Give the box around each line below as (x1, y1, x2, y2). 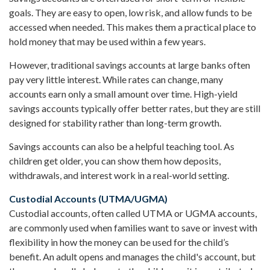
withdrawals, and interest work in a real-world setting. (9, 169, 229, 181)
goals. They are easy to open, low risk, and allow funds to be (9, 7, 252, 19)
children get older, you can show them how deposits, (9, 155, 221, 167)
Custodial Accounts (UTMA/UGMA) (9, 193, 168, 205)
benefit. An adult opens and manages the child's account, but (9, 251, 256, 263)
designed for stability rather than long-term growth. (9, 117, 221, 129)
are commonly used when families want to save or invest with (9, 222, 257, 234)
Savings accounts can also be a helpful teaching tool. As (9, 140, 234, 152)
